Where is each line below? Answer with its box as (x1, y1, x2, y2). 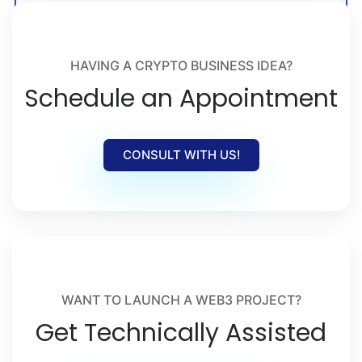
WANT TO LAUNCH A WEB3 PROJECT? (61, 291, 301, 308)
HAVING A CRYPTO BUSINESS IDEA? (69, 57, 293, 74)
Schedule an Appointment (24, 81, 338, 116)
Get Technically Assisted (36, 315, 326, 350)
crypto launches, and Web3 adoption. (32, 4, 231, 19)
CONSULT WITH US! (122, 146, 240, 162)
